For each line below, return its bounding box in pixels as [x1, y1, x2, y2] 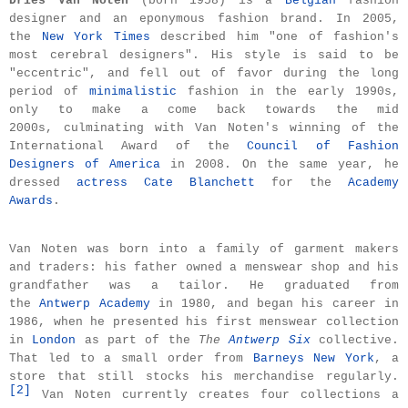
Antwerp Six [229, 333, 311, 348]
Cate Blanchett [144, 176, 255, 190]
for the [255, 176, 348, 190]
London [32, 333, 76, 348]
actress [76, 176, 127, 190]
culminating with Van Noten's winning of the [53, 121, 399, 136]
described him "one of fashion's [149, 30, 399, 45]
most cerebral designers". [9, 48, 199, 63]
